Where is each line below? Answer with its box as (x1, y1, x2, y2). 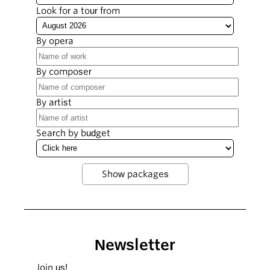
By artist (36, 96, 72, 108)
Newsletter (95, 235, 175, 254)
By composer (36, 66, 92, 77)
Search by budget (36, 127, 110, 139)
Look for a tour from (36, 5, 120, 16)
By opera (36, 35, 74, 46)
